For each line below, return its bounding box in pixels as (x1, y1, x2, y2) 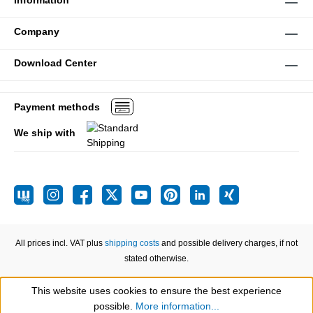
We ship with (14, 127, 75, 139)
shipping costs (105, 238, 159, 249)
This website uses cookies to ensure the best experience (31, 285, 282, 296)
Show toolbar (45, 298, 103, 309)
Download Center (14, 57, 96, 69)
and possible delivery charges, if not (159, 238, 298, 249)
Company (14, 26, 59, 38)
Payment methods (14, 101, 100, 112)
